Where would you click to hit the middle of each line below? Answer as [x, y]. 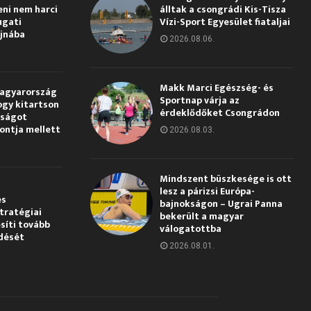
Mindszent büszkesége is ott [225, 178]
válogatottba [190, 228]
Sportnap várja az [199, 100]
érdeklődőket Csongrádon [219, 112]
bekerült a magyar [201, 216]
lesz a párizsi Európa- [207, 191]
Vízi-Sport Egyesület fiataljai [225, 22]
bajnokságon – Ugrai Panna [221, 203]
